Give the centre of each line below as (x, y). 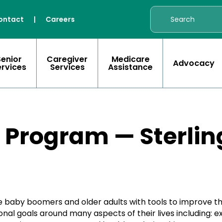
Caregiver (67, 59)
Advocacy (194, 63)
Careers (60, 19)
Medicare (130, 59)
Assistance (130, 67)
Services (67, 67)
